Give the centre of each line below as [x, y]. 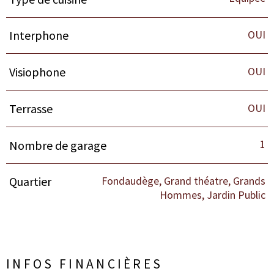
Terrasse [31, 108]
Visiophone [37, 72]
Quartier [30, 182]
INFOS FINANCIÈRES [85, 264]
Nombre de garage [57, 145]
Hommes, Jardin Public [212, 195]
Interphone [39, 35]
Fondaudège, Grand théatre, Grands [183, 181]
